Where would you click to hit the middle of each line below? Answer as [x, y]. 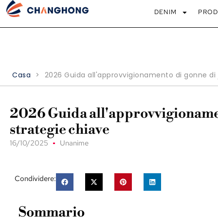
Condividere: [35, 179]
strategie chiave [60, 130]
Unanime [74, 143]
